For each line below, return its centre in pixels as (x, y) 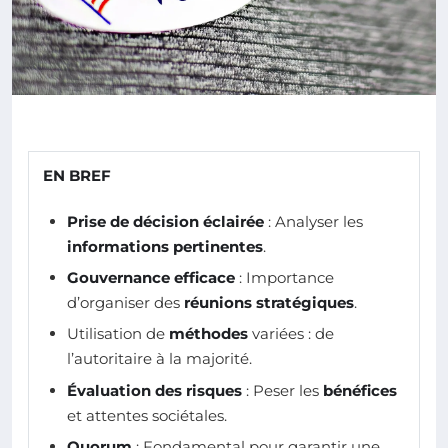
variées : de (291, 334)
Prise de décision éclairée (165, 221)
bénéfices (360, 390)
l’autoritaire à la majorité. (159, 359)
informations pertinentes (165, 246)
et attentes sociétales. (147, 415)
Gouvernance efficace (151, 278)
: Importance (284, 278)
